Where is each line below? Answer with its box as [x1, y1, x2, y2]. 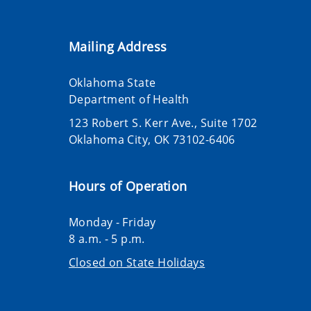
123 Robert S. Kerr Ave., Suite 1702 [69, 115, 258, 131]
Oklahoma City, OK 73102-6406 [69, 132, 235, 147]
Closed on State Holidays [69, 255, 205, 270]
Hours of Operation [69, 178, 187, 194]
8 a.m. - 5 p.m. [69, 231, 145, 246]
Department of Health [69, 92, 190, 107]
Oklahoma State [69, 75, 156, 90]
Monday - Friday [69, 215, 156, 230]
